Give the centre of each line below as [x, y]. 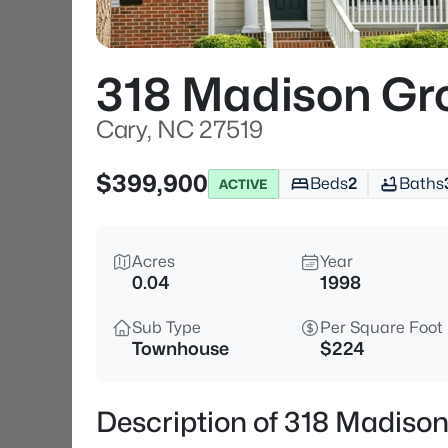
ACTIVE [243, 183]
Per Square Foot [381, 327]
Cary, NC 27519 [179, 129]
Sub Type [166, 327]
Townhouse [180, 348]
